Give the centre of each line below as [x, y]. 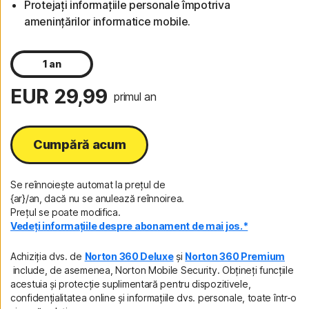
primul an [135, 97]
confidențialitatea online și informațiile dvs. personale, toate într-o [153, 298]
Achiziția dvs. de [48, 256]
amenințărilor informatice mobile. [108, 21]
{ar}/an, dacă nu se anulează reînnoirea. [97, 198]
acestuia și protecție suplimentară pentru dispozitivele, [131, 284]
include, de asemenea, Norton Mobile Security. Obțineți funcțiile [152, 270]
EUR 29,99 [59, 97]
